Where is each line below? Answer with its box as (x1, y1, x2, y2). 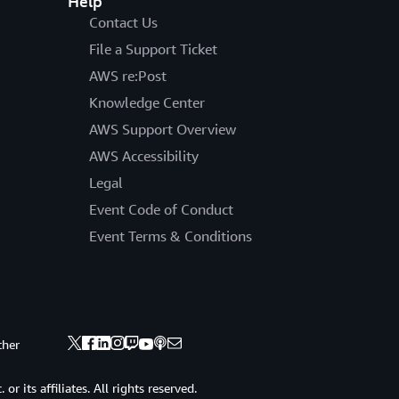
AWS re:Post (88, 66, 167, 85)
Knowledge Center (88, 93, 205, 111)
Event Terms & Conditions (88, 226, 252, 245)
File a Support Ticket (88, 39, 217, 58)
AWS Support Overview (88, 119, 236, 138)
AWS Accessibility (88, 146, 199, 165)
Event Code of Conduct (88, 199, 233, 218)
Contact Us (88, 12, 158, 31)
